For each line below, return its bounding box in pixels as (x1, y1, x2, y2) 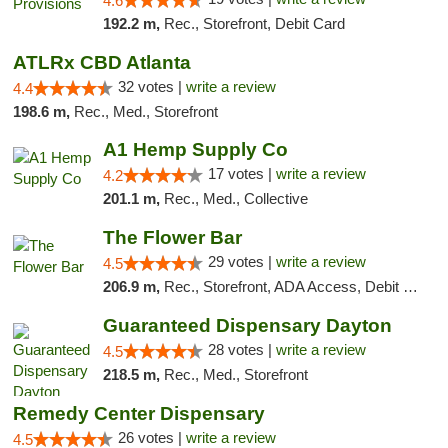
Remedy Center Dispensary (13, 403, 265, 424)
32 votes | (118, 78, 186, 95)
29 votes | (207, 253, 276, 270)
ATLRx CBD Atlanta (13, 52, 191, 73)
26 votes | (118, 429, 186, 446)
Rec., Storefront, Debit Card (163, 15, 345, 32)
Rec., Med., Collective (163, 190, 308, 207)
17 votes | (207, 165, 276, 182)
